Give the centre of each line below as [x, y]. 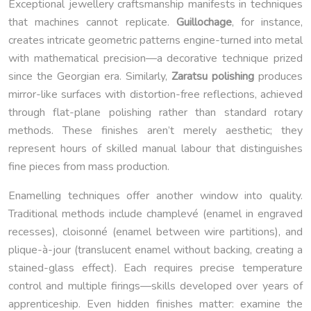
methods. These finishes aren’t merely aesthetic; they [155, 131]
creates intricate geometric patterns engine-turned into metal [155, 41]
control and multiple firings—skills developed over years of [155, 286]
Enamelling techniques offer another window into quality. [155, 196]
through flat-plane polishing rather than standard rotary [155, 113]
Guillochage [204, 23]
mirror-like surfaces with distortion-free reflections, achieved [155, 95]
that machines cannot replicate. [92, 23]
